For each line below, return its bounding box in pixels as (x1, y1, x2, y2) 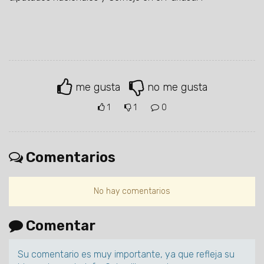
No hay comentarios (94, 186, 170, 197)
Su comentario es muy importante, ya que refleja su (18, 249, 235, 260)
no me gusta (147, 80, 207, 94)
